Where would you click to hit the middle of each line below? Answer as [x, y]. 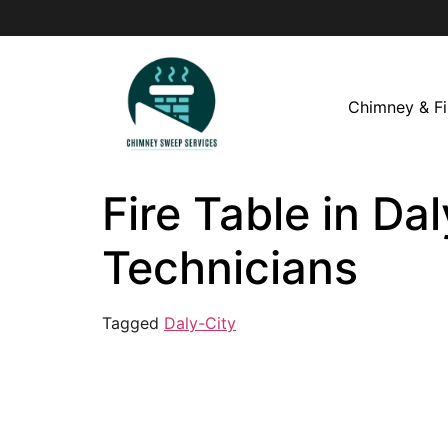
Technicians [230, 267]
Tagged [133, 322]
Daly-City [200, 322]
